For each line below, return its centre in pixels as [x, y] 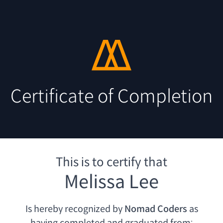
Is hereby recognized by [74, 209]
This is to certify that [111, 163]
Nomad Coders [156, 209]
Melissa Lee [111, 182]
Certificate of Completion [111, 97]
